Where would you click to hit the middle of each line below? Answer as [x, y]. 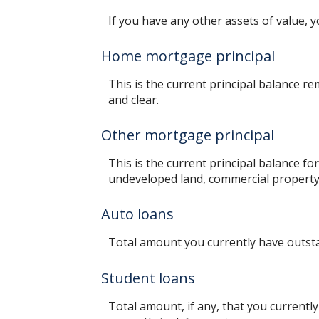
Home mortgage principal [188, 56]
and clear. [134, 99]
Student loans [148, 278]
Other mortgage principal [188, 135]
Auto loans [137, 214]
